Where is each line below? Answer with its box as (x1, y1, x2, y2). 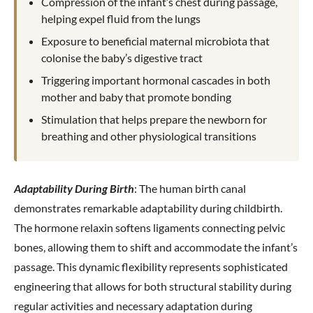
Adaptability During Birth (14, 182, 134, 196)
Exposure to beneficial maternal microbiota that (41, 34, 270, 48)
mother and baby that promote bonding (41, 89, 232, 103)
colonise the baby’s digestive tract (41, 50, 203, 64)
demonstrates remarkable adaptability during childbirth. (14, 201, 282, 215)
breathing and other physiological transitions (41, 129, 257, 143)
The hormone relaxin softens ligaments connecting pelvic (14, 221, 285, 235)
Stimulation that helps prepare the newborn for (41, 112, 268, 126)
